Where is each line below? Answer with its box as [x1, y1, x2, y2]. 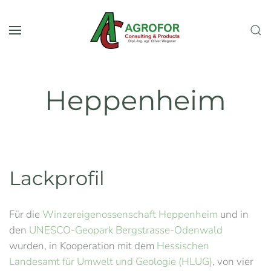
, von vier [212, 255, 253, 269]
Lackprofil [9, 166, 105, 190]
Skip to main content [24, 25, 117, 39]
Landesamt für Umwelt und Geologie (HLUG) [9, 255, 212, 269]
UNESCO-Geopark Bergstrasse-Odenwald [29, 223, 223, 237]
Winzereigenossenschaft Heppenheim [42, 207, 220, 221]
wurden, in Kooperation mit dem [9, 239, 157, 253]
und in [220, 207, 249, 221]
